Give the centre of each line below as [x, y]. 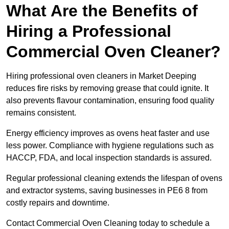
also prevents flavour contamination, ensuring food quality [110, 101]
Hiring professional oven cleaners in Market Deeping [101, 76]
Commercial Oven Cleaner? [113, 52]
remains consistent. [41, 113]
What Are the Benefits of [102, 11]
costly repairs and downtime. [58, 203]
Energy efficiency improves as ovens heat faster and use [108, 133]
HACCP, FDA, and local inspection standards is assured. [109, 158]
